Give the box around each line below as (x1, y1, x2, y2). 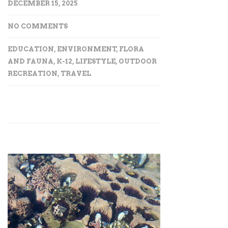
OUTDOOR (119, 57, 157, 65)
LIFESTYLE (75, 57, 116, 65)
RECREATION (8, 69, 58, 77)
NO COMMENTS (8, 22, 68, 30)
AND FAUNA (8, 57, 53, 65)
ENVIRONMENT (57, 45, 117, 53)
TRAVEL (61, 69, 91, 77)
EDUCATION (8, 45, 54, 53)
